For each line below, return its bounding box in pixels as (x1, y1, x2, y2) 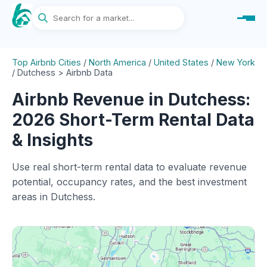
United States (154, 57, 209, 67)
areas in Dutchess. (12, 191, 95, 203)
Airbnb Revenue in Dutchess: (12, 89, 250, 110)
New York (216, 57, 255, 67)
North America (89, 57, 146, 67)
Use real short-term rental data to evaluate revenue (12, 161, 247, 173)
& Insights (12, 130, 93, 150)
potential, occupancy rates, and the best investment (12, 176, 247, 188)
